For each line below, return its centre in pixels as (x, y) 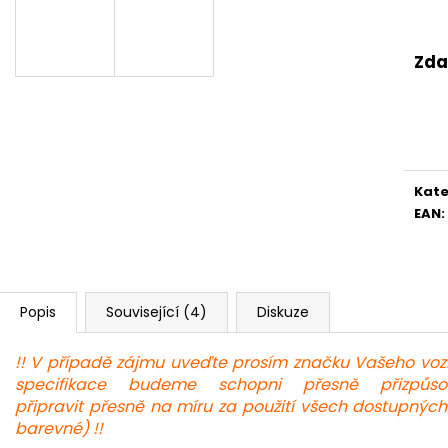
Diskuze (283, 311)
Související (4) (156, 311)
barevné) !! (59, 428)
